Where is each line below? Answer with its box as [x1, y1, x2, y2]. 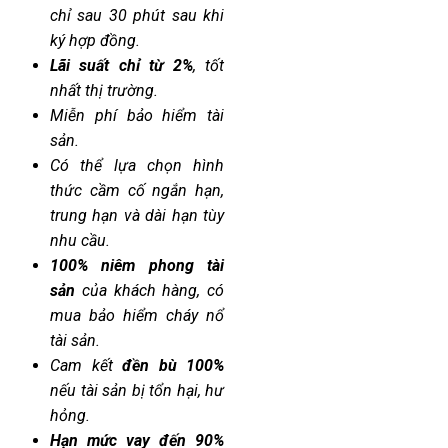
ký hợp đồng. [50, 31, 140, 51]
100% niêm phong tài [50, 256, 224, 276]
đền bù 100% [122, 356, 224, 376]
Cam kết [50, 356, 122, 376]
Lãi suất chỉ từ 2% [50, 56, 193, 76]
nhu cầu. [50, 231, 110, 251]
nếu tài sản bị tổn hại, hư [50, 381, 224, 401]
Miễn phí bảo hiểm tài [50, 106, 224, 126]
